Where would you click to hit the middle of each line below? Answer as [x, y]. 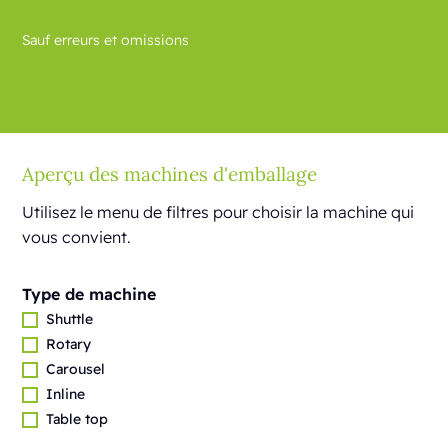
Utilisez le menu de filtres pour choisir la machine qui [218, 212]
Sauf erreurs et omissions [106, 40]
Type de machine [89, 294]
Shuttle [70, 319]
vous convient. [77, 237]
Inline [66, 394]
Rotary [69, 344]
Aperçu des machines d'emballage [170, 174]
